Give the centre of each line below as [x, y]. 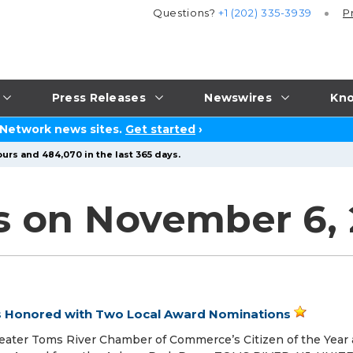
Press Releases [98, 97]
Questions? [186, 13]
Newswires [238, 97]
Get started [160, 129]
